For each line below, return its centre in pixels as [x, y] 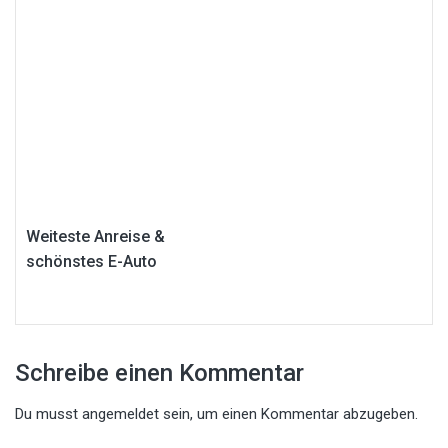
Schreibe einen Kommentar [159, 372]
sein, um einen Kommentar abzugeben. [288, 413]
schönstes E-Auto [91, 261]
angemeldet [120, 413]
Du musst [48, 413]
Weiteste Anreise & [95, 236]
